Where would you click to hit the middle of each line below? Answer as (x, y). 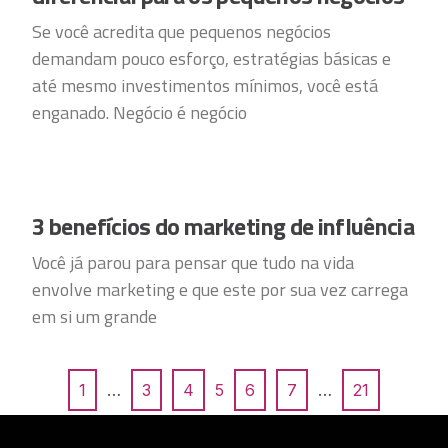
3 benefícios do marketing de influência (223, 226)
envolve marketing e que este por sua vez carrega (220, 289)
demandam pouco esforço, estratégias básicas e (212, 58)
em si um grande (95, 316)
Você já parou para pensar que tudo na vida (193, 262)
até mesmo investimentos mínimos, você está (205, 85)
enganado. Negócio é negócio (140, 112)
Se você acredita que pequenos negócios (182, 31)
